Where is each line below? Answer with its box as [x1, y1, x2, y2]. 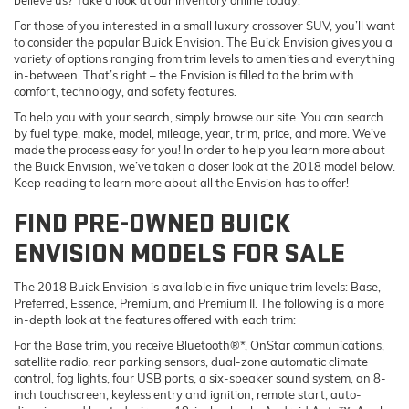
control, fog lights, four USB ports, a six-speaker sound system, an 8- [14, 370, 386, 385]
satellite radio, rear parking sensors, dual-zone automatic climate [14, 353, 368, 369]
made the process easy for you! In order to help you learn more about [14, 142, 385, 157]
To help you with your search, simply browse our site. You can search [14, 109, 383, 124]
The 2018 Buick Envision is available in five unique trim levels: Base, [14, 278, 381, 294]
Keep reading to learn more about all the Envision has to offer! [14, 174, 349, 190]
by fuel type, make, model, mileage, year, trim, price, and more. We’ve [14, 125, 386, 141]
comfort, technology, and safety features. [14, 83, 236, 99]
